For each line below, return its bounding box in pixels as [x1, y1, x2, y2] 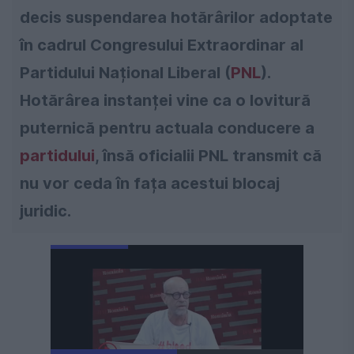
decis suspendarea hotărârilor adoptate [20, 7, 333, 27]
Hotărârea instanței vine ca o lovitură [20, 90, 311, 110]
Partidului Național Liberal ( [20, 62, 231, 82]
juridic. [20, 201, 71, 220]
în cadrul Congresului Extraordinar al [20, 35, 303, 55]
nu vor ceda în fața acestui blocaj [20, 173, 280, 193]
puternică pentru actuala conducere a [20, 118, 314, 137]
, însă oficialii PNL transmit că [95, 145, 322, 165]
